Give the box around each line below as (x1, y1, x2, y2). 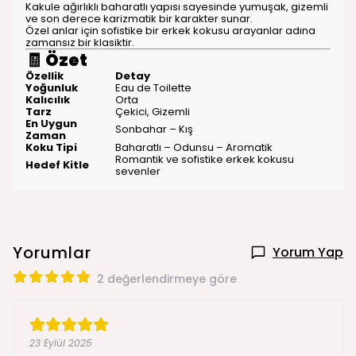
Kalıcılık (25, 92, 70, 107)
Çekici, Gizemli (115, 104, 190, 119)
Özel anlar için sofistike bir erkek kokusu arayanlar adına (25, 23, 315, 38)
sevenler (115, 164, 161, 179)
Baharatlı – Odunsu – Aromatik (115, 140, 273, 155)
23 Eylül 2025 (29, 336, 92, 350)
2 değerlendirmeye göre (97, 271, 237, 287)
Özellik (25, 68, 64, 83)
